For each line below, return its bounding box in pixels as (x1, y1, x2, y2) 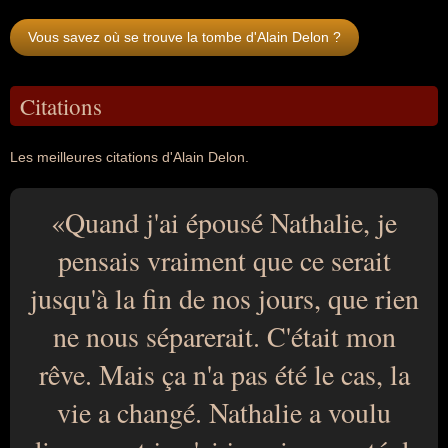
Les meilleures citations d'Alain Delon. (10, 149, 249, 165)
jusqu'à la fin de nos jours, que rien (29, 279, 419, 317)
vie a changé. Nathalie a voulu (57, 393, 391, 431)
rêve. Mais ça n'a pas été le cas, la (38, 355, 410, 393)
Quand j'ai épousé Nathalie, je (65, 203, 397, 241)
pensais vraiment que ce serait (57, 241, 391, 279)
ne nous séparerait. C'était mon (52, 317, 396, 355)
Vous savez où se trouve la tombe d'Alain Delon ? (28, 29, 341, 45)
